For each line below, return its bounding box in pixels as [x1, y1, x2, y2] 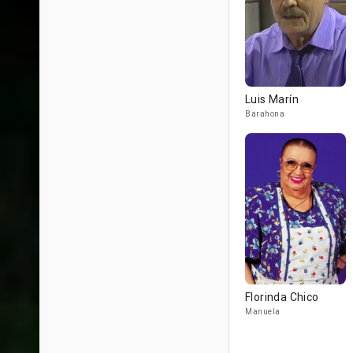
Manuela [245, 307, 281, 316]
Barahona [245, 110, 284, 118]
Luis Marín [245, 93, 299, 106]
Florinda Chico [245, 291, 319, 303]
